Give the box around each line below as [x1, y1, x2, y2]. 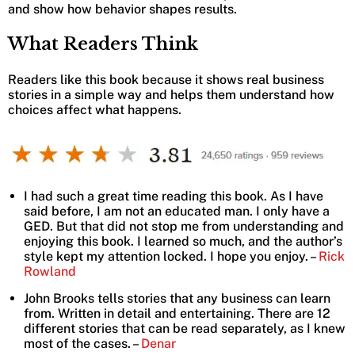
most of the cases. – [24, 335, 141, 351]
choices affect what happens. [8, 102, 181, 118]
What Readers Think [8, 33, 198, 55]
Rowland [24, 263, 76, 279]
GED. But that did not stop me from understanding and [24, 218, 344, 234]
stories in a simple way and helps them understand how [8, 87, 334, 103]
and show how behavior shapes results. [8, 2, 237, 17]
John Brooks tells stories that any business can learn [24, 290, 330, 306]
